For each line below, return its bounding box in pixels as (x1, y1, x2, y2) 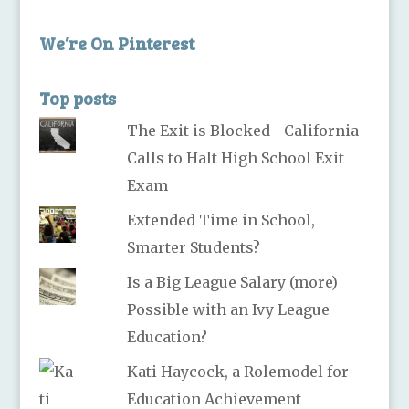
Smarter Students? (127, 237, 261, 257)
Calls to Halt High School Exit (127, 148, 345, 167)
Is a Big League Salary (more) (127, 272, 339, 291)
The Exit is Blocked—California (127, 121, 360, 140)
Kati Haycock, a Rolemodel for (127, 362, 350, 381)
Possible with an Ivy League (127, 299, 330, 319)
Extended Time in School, (127, 210, 316, 229)
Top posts (38, 86, 116, 110)
